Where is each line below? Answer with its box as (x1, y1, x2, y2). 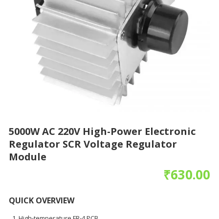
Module (8, 150, 46, 164)
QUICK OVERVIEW (8, 195, 74, 206)
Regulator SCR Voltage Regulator (8, 137, 177, 151)
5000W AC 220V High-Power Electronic (8, 125, 196, 138)
